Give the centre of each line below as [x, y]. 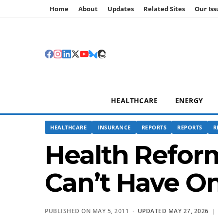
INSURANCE [114, 127]
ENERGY [189, 100]
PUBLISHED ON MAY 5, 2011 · [91, 211]
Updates [121, 9]
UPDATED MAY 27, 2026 [173, 211]
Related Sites [164, 9]
